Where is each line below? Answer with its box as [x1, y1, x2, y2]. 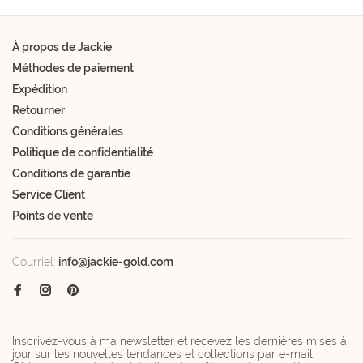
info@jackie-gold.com [58, 254, 173, 268]
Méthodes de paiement [12, 61, 134, 75]
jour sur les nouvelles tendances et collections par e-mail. [12, 347, 314, 361]
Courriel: [12, 254, 58, 268]
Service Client [12, 187, 85, 201]
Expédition [12, 82, 67, 96]
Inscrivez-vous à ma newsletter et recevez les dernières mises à [12, 334, 347, 348]
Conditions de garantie [12, 166, 130, 180]
